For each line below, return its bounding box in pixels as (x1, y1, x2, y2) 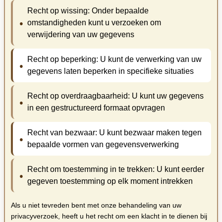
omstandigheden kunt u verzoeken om (27, 18, 161, 27)
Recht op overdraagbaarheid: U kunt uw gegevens (27, 92, 204, 101)
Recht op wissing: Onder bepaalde (27, 6, 149, 15)
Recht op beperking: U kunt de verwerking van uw (27, 55, 202, 64)
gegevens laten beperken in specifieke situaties (27, 67, 194, 76)
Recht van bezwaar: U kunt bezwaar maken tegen (27, 128, 202, 137)
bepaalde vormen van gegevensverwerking (27, 140, 179, 149)
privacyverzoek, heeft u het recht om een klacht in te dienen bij (11, 212, 207, 221)
